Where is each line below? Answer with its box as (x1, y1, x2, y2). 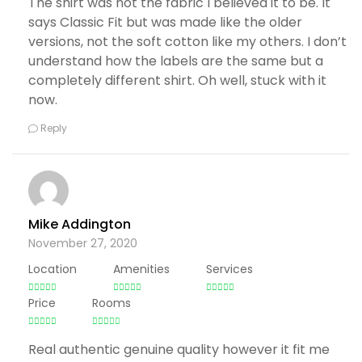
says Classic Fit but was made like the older (28, 13, 302, 32)
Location (28, 260, 77, 277)
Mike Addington (28, 215, 131, 234)
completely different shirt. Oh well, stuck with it (28, 71, 326, 90)
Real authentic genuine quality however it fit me (28, 339, 330, 359)
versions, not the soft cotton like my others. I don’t (28, 32, 347, 51)
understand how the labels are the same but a (28, 52, 323, 70)
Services (206, 260, 253, 277)
